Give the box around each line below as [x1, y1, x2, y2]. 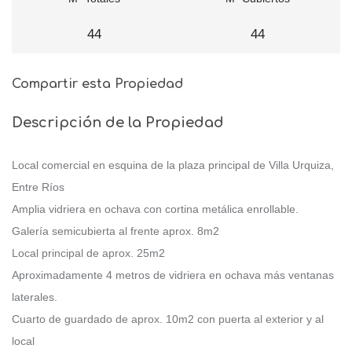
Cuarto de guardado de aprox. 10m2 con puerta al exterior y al [12, 312, 324, 325]
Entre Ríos [12, 180, 64, 193]
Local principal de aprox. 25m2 [12, 246, 165, 259]
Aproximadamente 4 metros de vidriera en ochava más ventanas [12, 268, 334, 281]
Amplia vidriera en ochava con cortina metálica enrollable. [12, 202, 299, 215]
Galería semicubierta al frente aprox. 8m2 [12, 224, 219, 237]
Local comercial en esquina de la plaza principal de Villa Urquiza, [12, 158, 334, 171]
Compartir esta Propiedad [12, 76, 183, 91]
